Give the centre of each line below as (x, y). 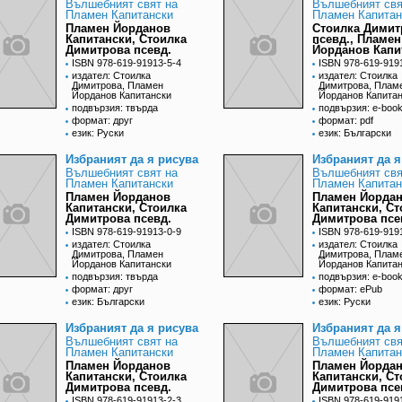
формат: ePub (350, 289)
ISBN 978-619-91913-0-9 (127, 232)
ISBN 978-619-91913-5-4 (127, 63)
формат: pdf (346, 121)
